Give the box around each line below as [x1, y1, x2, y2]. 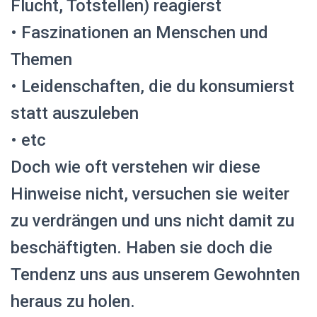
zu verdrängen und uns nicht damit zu [11, 210, 294, 231]
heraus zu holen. [11, 291, 135, 311]
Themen [11, 49, 72, 69]
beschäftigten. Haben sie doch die [11, 237, 272, 258]
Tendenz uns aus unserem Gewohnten [11, 264, 300, 284]
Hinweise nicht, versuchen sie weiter [11, 183, 289, 204]
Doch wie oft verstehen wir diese [11, 156, 260, 177]
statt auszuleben [11, 103, 139, 123]
